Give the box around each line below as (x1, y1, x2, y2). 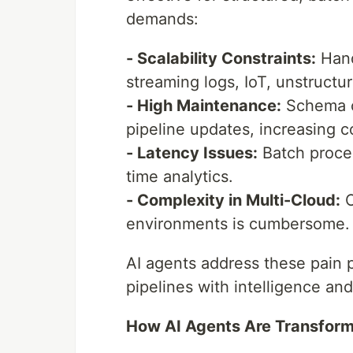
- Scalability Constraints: (126, 49, 316, 69)
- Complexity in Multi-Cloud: (126, 191, 340, 210)
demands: (126, 9, 199, 29)
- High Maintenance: (126, 96, 281, 116)
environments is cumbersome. (126, 214, 350, 234)
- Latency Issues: (126, 143, 258, 163)
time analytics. (126, 167, 233, 187)
